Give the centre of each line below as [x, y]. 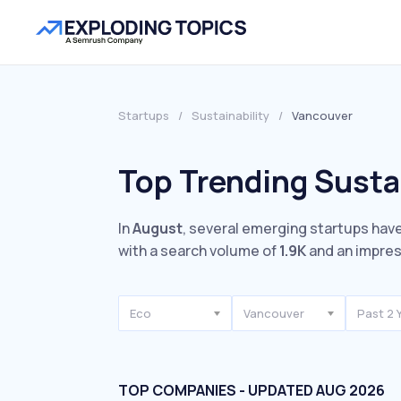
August [158, 228]
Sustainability [230, 115]
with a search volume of [199, 251]
